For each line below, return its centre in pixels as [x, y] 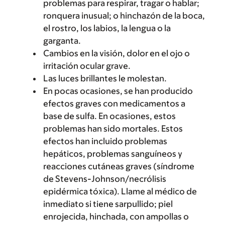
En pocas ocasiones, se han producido [118, 91]
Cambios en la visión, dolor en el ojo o [117, 53]
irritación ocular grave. [87, 66]
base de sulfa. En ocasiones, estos [109, 116]
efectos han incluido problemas [105, 141]
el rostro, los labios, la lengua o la [107, 28]
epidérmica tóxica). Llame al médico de [120, 191]
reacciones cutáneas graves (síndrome [119, 166]
